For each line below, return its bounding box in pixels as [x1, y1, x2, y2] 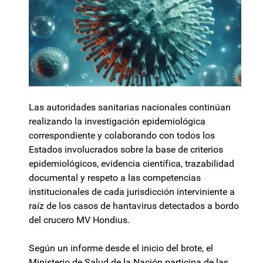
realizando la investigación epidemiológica [29, 116, 205, 127]
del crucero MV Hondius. [29, 214, 130, 226]
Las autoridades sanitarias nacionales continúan [29, 102, 231, 113]
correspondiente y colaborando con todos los [29, 130, 215, 141]
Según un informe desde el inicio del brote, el [29, 242, 213, 254]
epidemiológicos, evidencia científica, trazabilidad [29, 158, 234, 170]
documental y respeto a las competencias [29, 172, 201, 184]
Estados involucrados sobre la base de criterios [29, 144, 223, 156]
